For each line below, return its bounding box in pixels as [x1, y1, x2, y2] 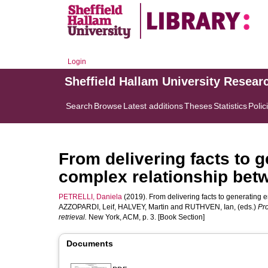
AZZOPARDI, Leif [59, 203, 114, 211]
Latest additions [123, 101, 183, 111]
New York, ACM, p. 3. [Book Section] [87, 213, 205, 221]
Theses [184, 101, 212, 111]
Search [66, 101, 93, 111]
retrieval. [59, 213, 87, 221]
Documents [66, 239, 113, 248]
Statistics [214, 101, 247, 111]
